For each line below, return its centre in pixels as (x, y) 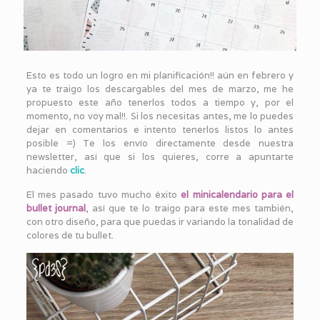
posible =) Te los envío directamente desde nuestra (160, 143)
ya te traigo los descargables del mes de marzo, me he (160, 89)
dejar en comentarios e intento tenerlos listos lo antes (160, 129)
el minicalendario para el (237, 194)
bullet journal (56, 208)
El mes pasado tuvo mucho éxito (104, 194)
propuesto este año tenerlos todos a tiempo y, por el (160, 102)
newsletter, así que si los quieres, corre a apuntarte (160, 156)
